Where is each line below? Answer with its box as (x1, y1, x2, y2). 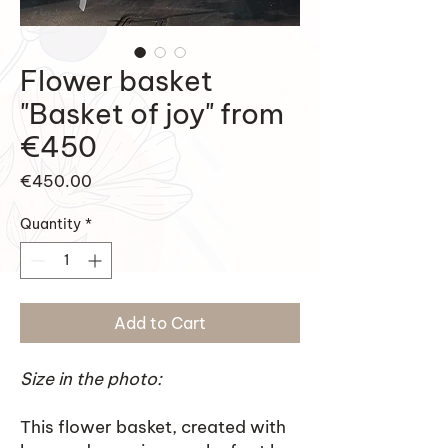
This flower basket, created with (20, 416, 286, 438)
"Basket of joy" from (20, 96, 284, 131)
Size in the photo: (20, 368, 162, 390)
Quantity (20, 215, 81, 233)
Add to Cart (114, 313, 206, 333)
